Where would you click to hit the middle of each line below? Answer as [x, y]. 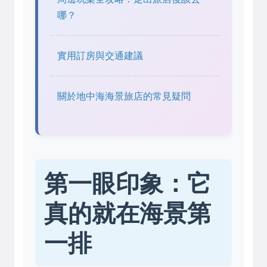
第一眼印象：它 [128, 183]
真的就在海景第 [128, 212]
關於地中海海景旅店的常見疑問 [124, 96]
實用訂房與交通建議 [100, 56]
